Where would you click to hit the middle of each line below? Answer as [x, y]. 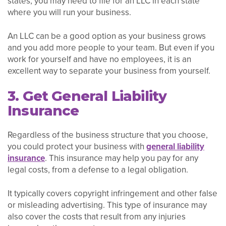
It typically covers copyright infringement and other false [112, 193]
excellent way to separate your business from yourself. [109, 71]
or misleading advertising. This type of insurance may [107, 205]
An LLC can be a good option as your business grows [107, 36]
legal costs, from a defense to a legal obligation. [98, 169]
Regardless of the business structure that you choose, [108, 135]
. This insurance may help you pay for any [122, 158]
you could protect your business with [77, 146]
